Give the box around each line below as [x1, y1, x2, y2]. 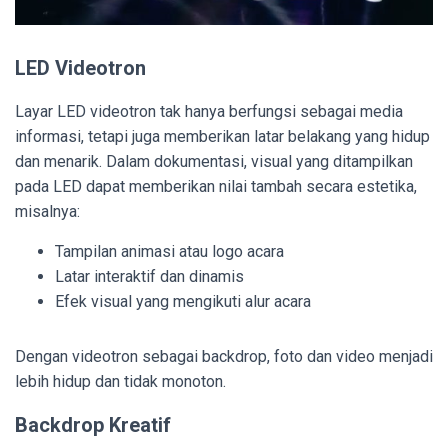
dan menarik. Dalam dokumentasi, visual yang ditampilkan [15, 151, 413, 171]
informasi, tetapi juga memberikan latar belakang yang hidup [15, 126, 430, 146]
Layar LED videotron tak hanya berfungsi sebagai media [15, 101, 403, 121]
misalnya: [15, 201, 80, 221]
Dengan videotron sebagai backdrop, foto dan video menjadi [15, 346, 433, 366]
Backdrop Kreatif [15, 412, 171, 437]
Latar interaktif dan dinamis [55, 266, 244, 286]
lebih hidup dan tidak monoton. [15, 371, 226, 391]
